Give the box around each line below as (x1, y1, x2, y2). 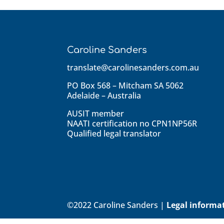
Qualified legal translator (67, 127, 161, 139)
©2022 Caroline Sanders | (67, 199, 167, 210)
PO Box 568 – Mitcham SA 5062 (67, 79, 184, 91)
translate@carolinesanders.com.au (67, 61, 199, 73)
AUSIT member (67, 107, 124, 119)
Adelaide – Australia (67, 89, 141, 101)
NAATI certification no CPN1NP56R (67, 117, 197, 129)
